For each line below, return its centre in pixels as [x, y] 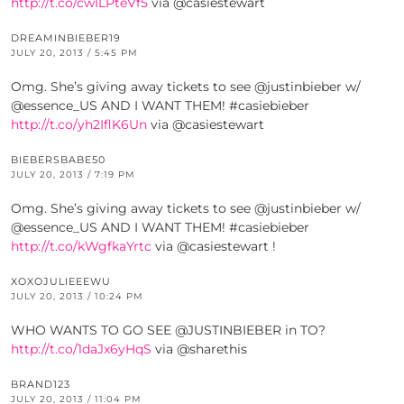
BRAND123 [41, 385]
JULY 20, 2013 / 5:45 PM [74, 53]
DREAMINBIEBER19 [66, 38]
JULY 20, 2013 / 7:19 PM [73, 175]
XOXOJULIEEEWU [61, 282]
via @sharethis [199, 349]
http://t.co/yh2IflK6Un [79, 125]
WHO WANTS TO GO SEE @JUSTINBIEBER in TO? [168, 331]
